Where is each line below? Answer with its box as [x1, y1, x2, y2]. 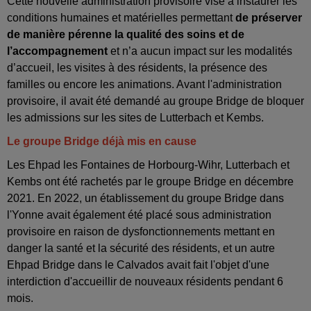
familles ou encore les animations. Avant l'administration [7, 78, 282, 91]
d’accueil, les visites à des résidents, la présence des [7, 62, 267, 74]
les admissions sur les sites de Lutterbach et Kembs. [7, 112, 264, 124]
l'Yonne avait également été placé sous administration [7, 209, 271, 221]
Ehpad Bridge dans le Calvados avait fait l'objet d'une [7, 259, 269, 271]
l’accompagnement [7, 45, 110, 58]
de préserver [235, 12, 302, 24]
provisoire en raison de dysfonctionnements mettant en [7, 226, 275, 238]
